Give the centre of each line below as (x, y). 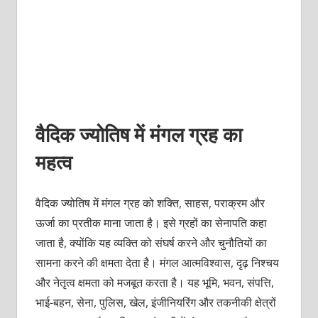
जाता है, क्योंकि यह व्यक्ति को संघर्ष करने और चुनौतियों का (151, 242)
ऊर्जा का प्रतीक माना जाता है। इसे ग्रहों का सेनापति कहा (151, 223)
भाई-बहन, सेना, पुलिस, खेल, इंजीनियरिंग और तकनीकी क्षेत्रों (155, 302)
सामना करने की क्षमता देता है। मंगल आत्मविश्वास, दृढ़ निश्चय (157, 262)
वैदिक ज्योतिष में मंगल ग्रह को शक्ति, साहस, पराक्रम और (150, 203)
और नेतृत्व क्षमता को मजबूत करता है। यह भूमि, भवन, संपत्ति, (154, 282)
